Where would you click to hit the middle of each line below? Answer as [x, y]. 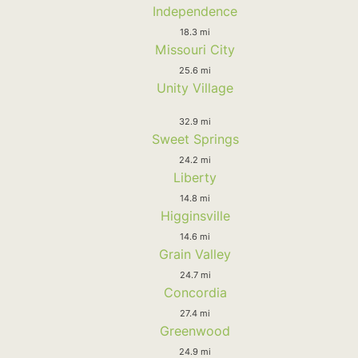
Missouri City [195, 49]
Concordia [195, 292]
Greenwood [195, 330]
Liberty [195, 177]
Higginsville [195, 215]
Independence [195, 11]
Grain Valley [195, 254]
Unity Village [195, 88]
